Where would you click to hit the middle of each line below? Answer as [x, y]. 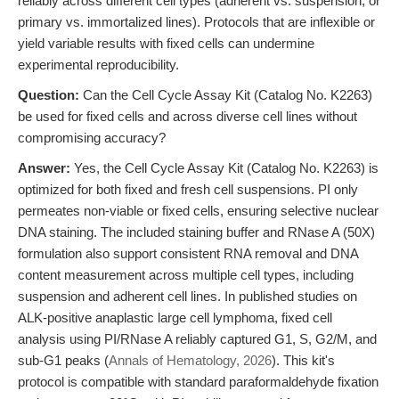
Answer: [44, 168]
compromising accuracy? [92, 138]
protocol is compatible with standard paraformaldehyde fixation [198, 382]
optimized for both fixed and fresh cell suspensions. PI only [188, 189]
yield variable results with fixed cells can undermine [166, 43]
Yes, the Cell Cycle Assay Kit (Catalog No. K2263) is [224, 168]
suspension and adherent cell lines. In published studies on [187, 296]
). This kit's [303, 360]
